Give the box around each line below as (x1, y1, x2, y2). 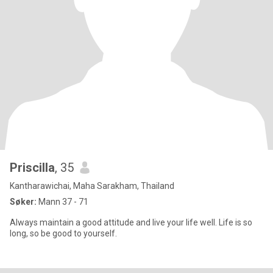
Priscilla (10, 160, 55, 175)
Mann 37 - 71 (37, 197, 88, 207)
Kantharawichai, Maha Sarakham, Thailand (10, 181, 174, 191)
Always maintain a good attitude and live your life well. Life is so (10, 218, 252, 227)
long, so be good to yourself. (10, 229, 117, 238)
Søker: (10, 197, 37, 207)
